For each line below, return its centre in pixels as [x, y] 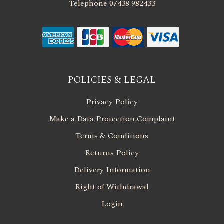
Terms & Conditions [112, 136]
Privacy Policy [112, 102]
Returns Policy [112, 153]
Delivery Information [112, 170]
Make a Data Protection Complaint [112, 119]
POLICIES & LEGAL [112, 80]
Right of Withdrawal [112, 187]
